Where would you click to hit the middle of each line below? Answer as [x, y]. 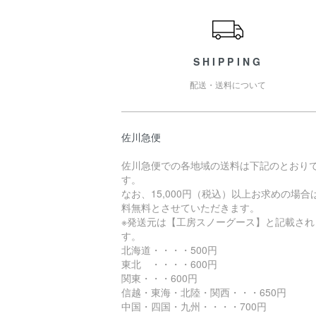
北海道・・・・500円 [169, 250]
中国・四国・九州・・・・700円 [194, 306]
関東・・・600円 [159, 278]
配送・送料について [228, 85]
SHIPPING [228, 62]
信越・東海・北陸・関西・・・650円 [204, 292]
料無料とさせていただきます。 [190, 208]
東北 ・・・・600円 [169, 264]
